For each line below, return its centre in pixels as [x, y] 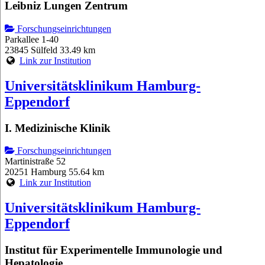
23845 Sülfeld [31, 50]
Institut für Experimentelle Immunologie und [114, 250]
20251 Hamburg [35, 172]
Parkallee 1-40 [32, 39]
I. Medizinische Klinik [58, 128]
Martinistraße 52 [35, 161]
